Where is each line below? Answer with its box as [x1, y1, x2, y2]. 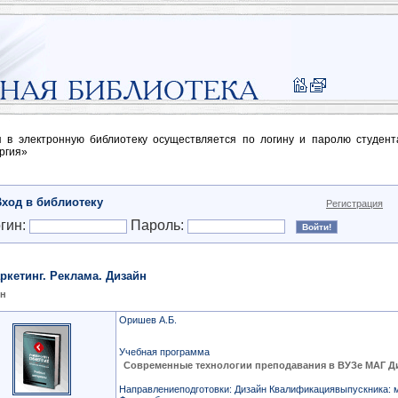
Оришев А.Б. [119, 314, 177, 325]
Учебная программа [119, 346, 210, 357]
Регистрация [326, 198, 383, 209]
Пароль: [127, 218, 187, 233]
